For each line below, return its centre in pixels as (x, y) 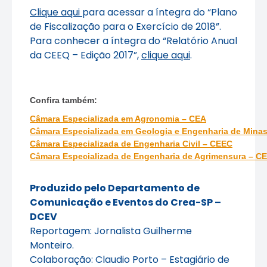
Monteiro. (52, 245)
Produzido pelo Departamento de (115, 188)
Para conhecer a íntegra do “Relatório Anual (133, 41)
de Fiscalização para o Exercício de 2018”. (125, 26)
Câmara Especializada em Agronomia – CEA (118, 118)
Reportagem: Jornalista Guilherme (111, 231)
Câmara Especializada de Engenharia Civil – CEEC (131, 143)
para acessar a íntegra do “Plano (160, 12)
